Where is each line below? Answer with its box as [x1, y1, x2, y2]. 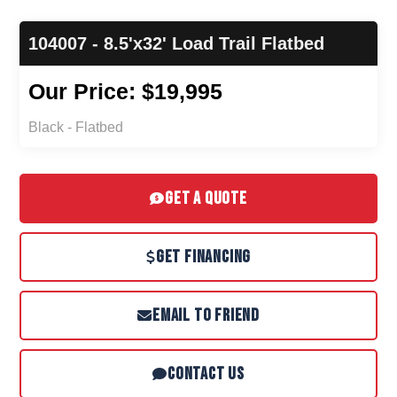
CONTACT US [167, 362, 245, 385]
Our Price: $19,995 [28, 78, 223, 104]
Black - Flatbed [28, 119, 124, 135]
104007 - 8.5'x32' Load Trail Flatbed [28, 33, 325, 53]
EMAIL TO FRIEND [152, 304, 260, 326]
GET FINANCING [155, 245, 252, 268]
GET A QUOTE [165, 187, 247, 209]
